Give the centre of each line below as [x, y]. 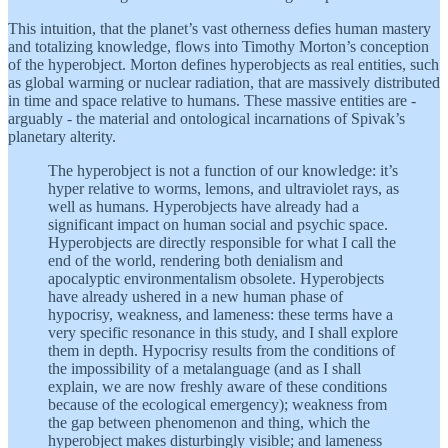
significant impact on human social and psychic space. [218, 224]
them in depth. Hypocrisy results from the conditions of [221, 350]
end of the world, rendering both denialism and [195, 260]
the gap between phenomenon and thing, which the [209, 422]
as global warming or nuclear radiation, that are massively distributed [224, 82]
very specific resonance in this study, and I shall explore [223, 332]
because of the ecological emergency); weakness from [217, 404]
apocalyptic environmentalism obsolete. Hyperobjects [216, 278]
